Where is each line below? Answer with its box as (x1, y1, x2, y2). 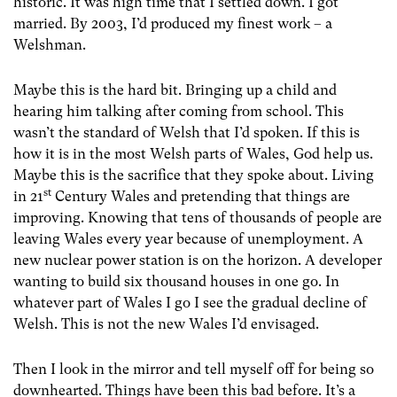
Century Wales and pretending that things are (51, 188, 350, 206)
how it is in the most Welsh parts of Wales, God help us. (13, 145, 373, 163)
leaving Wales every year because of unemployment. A (13, 230, 363, 248)
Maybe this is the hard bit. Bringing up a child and (13, 82, 337, 99)
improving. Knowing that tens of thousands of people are (13, 209, 382, 227)
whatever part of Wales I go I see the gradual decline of (13, 294, 367, 312)
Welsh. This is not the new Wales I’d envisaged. (13, 315, 319, 333)
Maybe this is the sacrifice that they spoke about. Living (13, 167, 374, 184)
